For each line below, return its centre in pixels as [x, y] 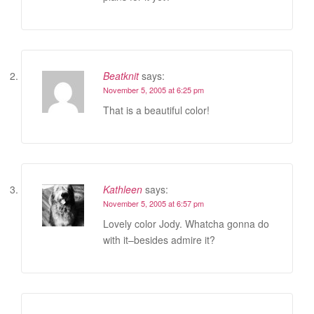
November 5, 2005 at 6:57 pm [153, 203]
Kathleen [123, 189]
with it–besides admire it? [159, 239]
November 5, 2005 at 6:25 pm [153, 89]
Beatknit [121, 75]
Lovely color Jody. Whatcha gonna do [186, 223]
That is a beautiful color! [156, 110]
